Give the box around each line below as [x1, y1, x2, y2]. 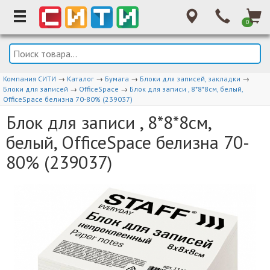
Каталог [67, 74, 94, 83]
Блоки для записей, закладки [140, 74, 240, 83]
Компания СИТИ [3, 74, 56, 83]
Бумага [105, 74, 129, 83]
